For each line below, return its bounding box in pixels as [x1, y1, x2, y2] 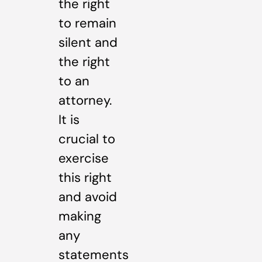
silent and [58, 34, 118, 51]
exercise [58, 150, 109, 167]
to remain [58, 15, 116, 32]
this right [58, 169, 112, 187]
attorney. [58, 92, 112, 109]
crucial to [58, 130, 115, 148]
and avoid [58, 188, 117, 206]
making [58, 208, 101, 225]
